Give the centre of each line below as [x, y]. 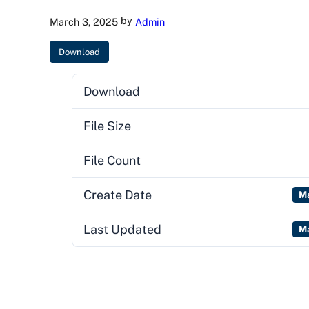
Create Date [117, 195]
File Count [112, 161]
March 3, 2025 [84, 22]
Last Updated [122, 230]
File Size [107, 126]
